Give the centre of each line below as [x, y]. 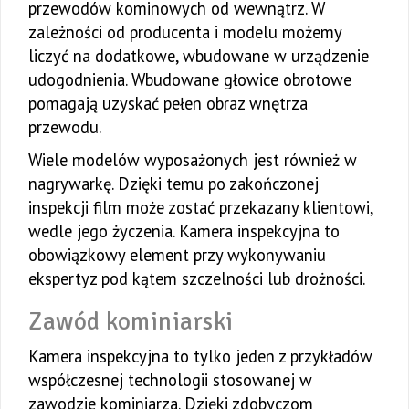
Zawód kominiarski [131, 322]
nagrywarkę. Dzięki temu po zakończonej [173, 184]
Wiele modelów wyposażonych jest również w [193, 160]
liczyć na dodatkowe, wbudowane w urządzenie [199, 56]
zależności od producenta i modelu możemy [185, 32]
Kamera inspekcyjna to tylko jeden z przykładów [200, 357]
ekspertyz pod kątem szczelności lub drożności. [197, 279]
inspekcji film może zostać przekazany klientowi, [200, 208]
